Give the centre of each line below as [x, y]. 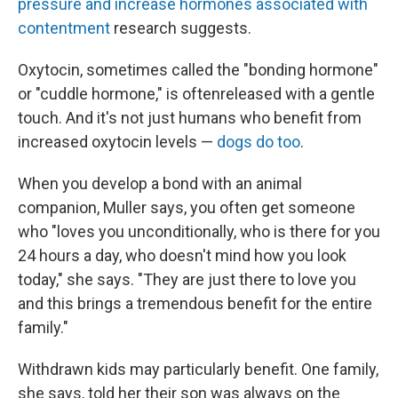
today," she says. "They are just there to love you [187, 279]
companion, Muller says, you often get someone [187, 207]
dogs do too [259, 141]
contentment [64, 28]
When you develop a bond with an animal [160, 183]
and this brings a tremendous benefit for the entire [195, 303]
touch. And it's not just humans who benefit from [190, 117]
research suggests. [181, 28]
